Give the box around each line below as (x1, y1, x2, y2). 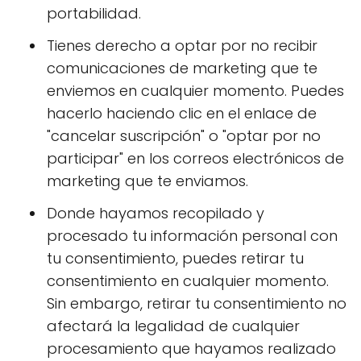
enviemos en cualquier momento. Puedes (47, 81, 344, 101)
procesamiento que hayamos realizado (47, 338, 336, 359)
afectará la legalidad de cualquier (47, 316, 300, 336)
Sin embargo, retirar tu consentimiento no (47, 293, 346, 313)
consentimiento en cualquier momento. (47, 271, 329, 291)
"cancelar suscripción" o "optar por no (47, 126, 321, 146)
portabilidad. (47, 3, 141, 23)
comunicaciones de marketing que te (47, 58, 317, 78)
